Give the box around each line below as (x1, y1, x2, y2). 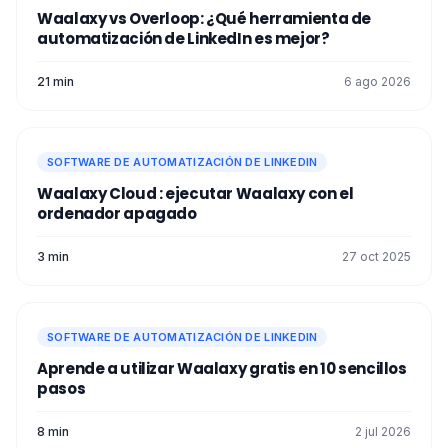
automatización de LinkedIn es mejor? (37, 28, 330, 50)
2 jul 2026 (355, 424, 411, 440)
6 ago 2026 (344, 74, 411, 90)
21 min (37, 74, 74, 90)
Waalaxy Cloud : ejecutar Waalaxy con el (37, 183, 354, 205)
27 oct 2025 (342, 249, 411, 265)
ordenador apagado (37, 203, 197, 225)
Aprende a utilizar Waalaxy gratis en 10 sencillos (37, 358, 407, 380)
